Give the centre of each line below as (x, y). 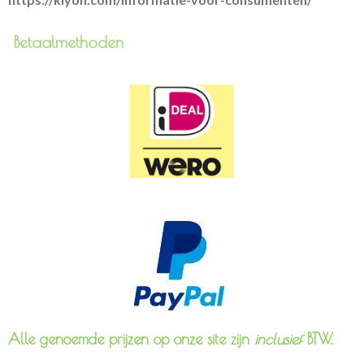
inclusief (278, 339)
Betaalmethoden (177, 42)
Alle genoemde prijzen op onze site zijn (131, 339)
